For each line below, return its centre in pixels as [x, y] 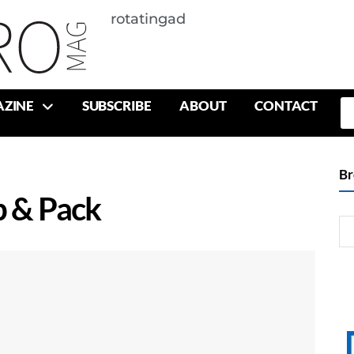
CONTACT [286, 105]
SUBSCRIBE [117, 105]
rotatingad [148, 19]
